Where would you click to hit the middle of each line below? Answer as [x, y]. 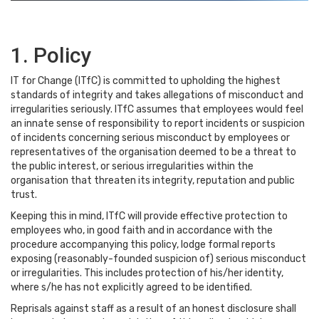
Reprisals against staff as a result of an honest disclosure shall [153, 309]
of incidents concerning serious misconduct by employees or [150, 138]
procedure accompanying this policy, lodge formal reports [143, 245]
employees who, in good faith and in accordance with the [142, 230]
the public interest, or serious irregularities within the [132, 166]
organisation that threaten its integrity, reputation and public [153, 181]
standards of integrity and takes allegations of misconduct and [157, 95]
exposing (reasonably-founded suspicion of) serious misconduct [158, 259]
